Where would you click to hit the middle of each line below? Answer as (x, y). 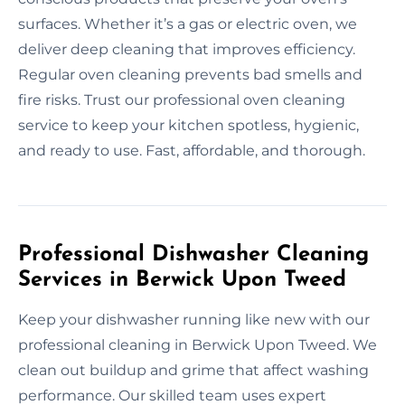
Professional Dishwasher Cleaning (193, 254)
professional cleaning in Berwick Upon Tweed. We (198, 344)
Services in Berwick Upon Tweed (182, 280)
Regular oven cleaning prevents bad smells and (190, 74)
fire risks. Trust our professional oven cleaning (182, 99)
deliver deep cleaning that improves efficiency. (187, 49)
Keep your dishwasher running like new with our (194, 319)
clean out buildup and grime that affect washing (193, 370)
